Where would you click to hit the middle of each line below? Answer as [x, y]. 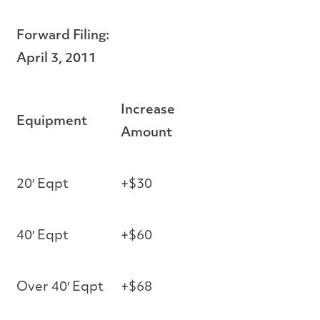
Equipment [52, 122]
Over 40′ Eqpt [60, 287]
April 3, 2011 [56, 59]
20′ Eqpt [42, 185]
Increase [148, 110]
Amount [146, 133]
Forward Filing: [63, 36]
